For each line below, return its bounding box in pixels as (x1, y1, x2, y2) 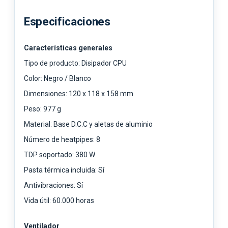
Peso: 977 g (24, 104, 61, 113)
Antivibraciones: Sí (24, 181, 83, 189)
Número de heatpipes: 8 (24, 135, 100, 144)
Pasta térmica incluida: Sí (24, 165, 104, 174)
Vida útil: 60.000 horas (24, 196, 94, 205)
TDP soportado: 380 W (24, 150, 95, 159)
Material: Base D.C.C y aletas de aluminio (24, 120, 153, 128)
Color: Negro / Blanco (24, 74, 91, 82)
